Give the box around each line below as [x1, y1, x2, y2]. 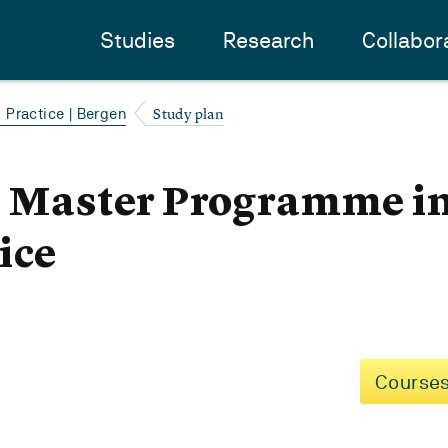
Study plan [153, 104, 225, 123]
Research [223, 27, 314, 53]
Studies [100, 27, 175, 53]
